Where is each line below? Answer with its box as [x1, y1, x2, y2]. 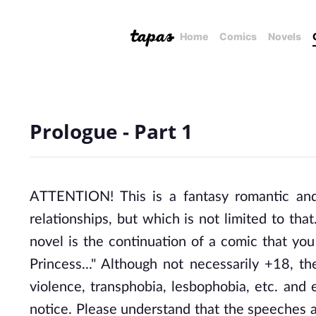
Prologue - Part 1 [30, 118, 193, 145]
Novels [268, 30, 301, 42]
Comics [219, 30, 257, 42]
